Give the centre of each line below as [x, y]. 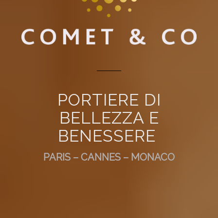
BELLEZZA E [109, 118]
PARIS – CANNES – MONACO [109, 157]
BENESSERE [109, 136]
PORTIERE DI [109, 100]
